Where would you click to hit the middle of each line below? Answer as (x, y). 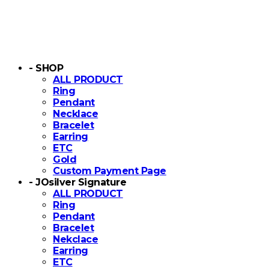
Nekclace (76, 240)
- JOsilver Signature (78, 183)
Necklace (76, 114)
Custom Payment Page (110, 171)
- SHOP (46, 68)
